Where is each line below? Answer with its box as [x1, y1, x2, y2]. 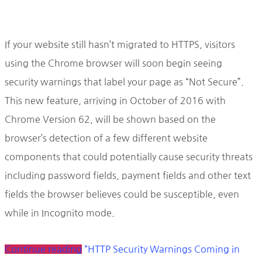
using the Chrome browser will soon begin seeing [5, 58, 222, 68]
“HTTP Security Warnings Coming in [84, 244, 240, 254]
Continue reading [5, 244, 82, 254]
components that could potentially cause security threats [5, 152, 253, 161]
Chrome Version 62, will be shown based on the [5, 115, 216, 124]
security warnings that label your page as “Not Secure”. [5, 77, 244, 87]
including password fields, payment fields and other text [5, 171, 251, 180]
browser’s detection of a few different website [5, 133, 208, 143]
